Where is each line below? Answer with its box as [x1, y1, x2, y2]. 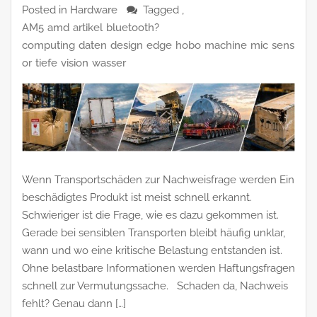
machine [204, 39, 247, 52]
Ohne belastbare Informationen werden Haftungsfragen [22, 262, 295, 275]
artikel [73, 21, 103, 35]
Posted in [22, 4, 70, 17]
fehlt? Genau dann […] [22, 297, 126, 311]
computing [22, 39, 75, 52]
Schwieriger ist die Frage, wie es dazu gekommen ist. [22, 209, 279, 222]
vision [61, 57, 88, 70]
